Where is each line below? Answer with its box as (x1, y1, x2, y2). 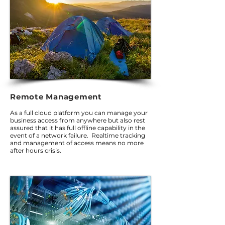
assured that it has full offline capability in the (10, 124, 145, 132)
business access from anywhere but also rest (10, 117, 145, 124)
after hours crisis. (10, 147, 61, 154)
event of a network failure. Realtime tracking (10, 132, 145, 139)
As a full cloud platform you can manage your (10, 109, 148, 117)
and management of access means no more (10, 139, 144, 147)
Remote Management (10, 92, 102, 101)
